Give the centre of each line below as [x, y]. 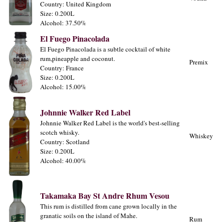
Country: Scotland [65, 142]
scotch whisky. [60, 133]
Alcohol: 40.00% [63, 161]
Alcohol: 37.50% [63, 23]
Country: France [62, 68]
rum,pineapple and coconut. [78, 59]
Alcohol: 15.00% [63, 87]
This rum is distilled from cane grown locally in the [109, 206]
